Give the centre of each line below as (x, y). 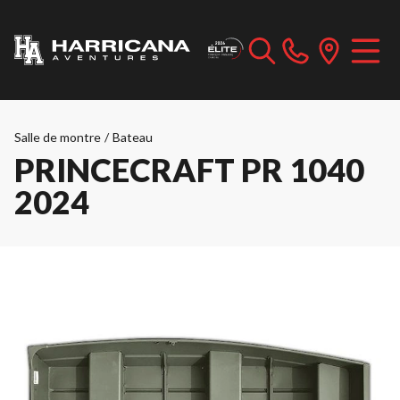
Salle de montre (58, 137)
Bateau (133, 137)
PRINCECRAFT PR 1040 (189, 170)
